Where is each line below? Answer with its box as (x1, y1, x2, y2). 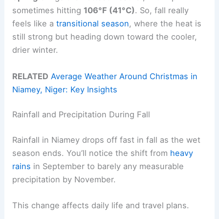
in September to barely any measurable (31, 161, 184, 171)
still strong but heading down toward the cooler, (12, 32, 197, 42)
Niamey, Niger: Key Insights (12, 84, 118, 94)
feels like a (12, 19, 57, 29)
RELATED (12, 71, 49, 81)
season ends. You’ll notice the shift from (12, 148, 171, 158)
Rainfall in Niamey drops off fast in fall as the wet (12, 134, 201, 145)
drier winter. (12, 45, 59, 55)
